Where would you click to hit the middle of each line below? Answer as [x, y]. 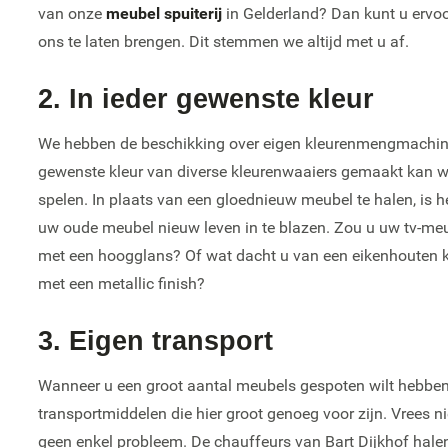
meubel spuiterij [164, 13]
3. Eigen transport [156, 341]
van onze [72, 13]
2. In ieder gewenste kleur [206, 99]
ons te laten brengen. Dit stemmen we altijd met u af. [224, 41]
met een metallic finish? [122, 283]
